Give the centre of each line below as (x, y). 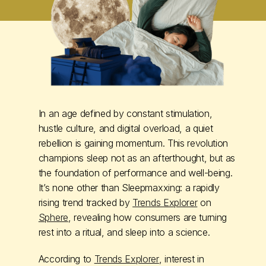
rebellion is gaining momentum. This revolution (133, 143)
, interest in (181, 259)
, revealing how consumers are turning (148, 217)
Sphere (53, 217)
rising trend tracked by (85, 202)
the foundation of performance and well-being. (135, 172)
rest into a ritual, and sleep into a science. (124, 232)
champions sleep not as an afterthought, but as (137, 158)
